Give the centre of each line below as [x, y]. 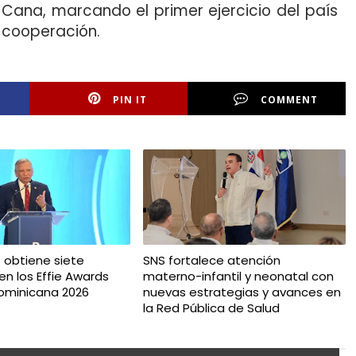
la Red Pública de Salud [211, 308]
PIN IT [130, 99]
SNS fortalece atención [211, 260]
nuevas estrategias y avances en [242, 292]
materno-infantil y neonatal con [238, 276]
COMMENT [290, 99]
